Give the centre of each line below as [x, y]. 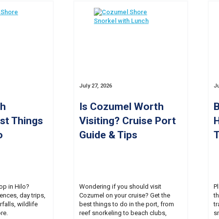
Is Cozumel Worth [121, 106]
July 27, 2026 [96, 86]
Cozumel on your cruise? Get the [125, 196]
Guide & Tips [108, 134]
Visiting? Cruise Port [128, 120]
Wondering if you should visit [120, 187]
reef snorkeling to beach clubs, [123, 213]
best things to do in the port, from [127, 204]
